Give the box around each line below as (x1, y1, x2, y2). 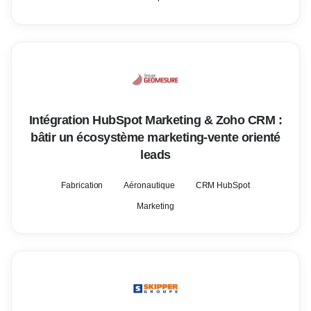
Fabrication (61, 180, 103, 190)
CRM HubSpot (195, 180, 250, 190)
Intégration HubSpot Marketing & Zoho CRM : (28, 113, 283, 127)
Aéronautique (124, 180, 175, 190)
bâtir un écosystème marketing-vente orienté (31, 131, 280, 144)
